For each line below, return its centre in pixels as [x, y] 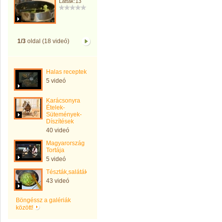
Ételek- [55, 108]
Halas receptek [66, 72]
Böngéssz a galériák [43, 200]
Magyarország [65, 143]
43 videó [58, 181]
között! [25, 208]
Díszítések [60, 121]
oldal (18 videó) [47, 41]
